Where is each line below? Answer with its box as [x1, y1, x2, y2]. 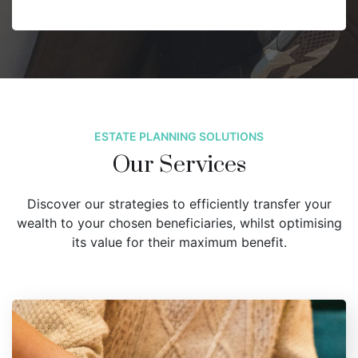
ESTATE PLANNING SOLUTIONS [94, 129, 264, 143]
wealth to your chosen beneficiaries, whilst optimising [16, 214, 342, 231]
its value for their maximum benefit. [71, 233, 287, 250]
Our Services [112, 149, 246, 180]
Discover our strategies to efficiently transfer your [26, 195, 332, 212]
